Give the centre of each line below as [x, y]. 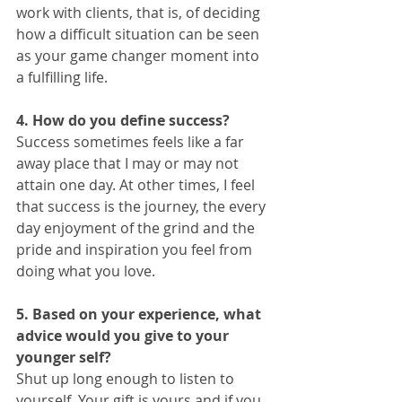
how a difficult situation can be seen [140, 35]
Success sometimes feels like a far [132, 142]
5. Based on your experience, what [140, 315]
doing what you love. [87, 271]
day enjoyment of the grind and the [137, 228]
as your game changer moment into [140, 56]
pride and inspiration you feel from [136, 250]
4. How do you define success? [123, 121]
